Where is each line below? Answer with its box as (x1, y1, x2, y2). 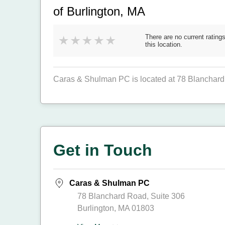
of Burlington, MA (53, 5, 145, 18)
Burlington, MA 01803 (77, 204, 154, 212)
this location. (145, 41, 182, 48)
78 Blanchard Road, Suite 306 (77, 192, 185, 200)
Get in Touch (53, 141, 152, 159)
